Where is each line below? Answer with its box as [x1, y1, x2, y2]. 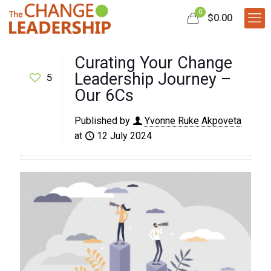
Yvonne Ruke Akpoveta [145, 115, 241, 126]
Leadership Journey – [74, 70, 231, 89]
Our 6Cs [74, 86, 134, 105]
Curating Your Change [74, 53, 232, 73]
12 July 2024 [97, 130, 152, 142]
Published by [74, 115, 130, 126]
